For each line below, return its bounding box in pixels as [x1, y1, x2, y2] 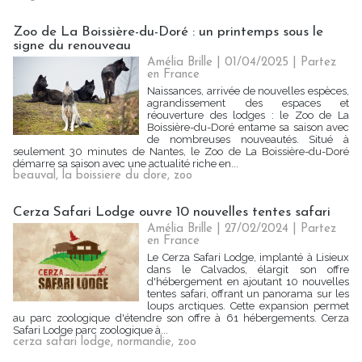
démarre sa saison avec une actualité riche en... [13, 158, 238, 170]
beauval [13, 170, 56, 182]
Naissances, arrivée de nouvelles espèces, [147, 85, 349, 97]
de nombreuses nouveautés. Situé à [147, 133, 349, 145]
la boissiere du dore [62, 170, 167, 182]
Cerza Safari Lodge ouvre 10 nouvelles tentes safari [13, 205, 330, 219]
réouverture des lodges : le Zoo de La [147, 109, 349, 121]
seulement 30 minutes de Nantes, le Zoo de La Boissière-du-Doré [13, 145, 349, 158]
